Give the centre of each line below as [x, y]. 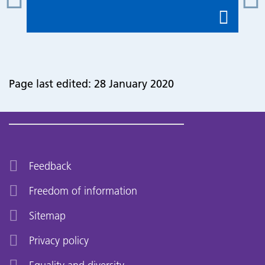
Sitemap [47, 216]
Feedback [50, 166]
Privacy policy [59, 240]
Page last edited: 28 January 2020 [91, 84]
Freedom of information [83, 191]
